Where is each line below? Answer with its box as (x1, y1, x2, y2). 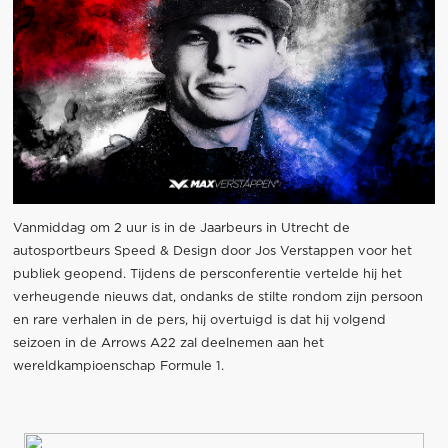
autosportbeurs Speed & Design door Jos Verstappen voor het (12, 244, 412, 258)
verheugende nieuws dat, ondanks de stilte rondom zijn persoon (12, 290, 423, 304)
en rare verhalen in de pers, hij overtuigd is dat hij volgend (12, 313, 386, 327)
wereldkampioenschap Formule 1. (12, 359, 224, 373)
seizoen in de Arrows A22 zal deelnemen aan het (12, 336, 324, 350)
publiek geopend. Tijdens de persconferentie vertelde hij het (12, 267, 402, 281)
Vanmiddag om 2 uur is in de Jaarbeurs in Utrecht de (12, 221, 350, 235)
